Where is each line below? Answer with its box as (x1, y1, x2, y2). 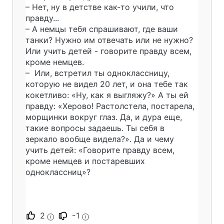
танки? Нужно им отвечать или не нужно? (25, 34, 193, 45)
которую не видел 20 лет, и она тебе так (25, 78, 188, 89)
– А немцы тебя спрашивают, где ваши (25, 23, 178, 34)
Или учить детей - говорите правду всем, (25, 45, 191, 56)
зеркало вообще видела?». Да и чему (25, 133, 174, 144)
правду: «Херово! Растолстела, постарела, (25, 100, 194, 111)
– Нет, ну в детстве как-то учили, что (25, 1, 174, 12)
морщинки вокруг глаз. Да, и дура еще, (25, 111, 182, 122)
